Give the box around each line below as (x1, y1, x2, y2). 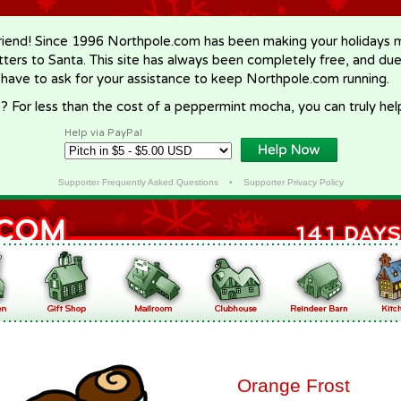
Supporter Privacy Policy (243, 177, 344, 187)
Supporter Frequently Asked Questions (57, 177, 218, 187)
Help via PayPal (64, 127, 142, 139)
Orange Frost (237, 375, 350, 396)
